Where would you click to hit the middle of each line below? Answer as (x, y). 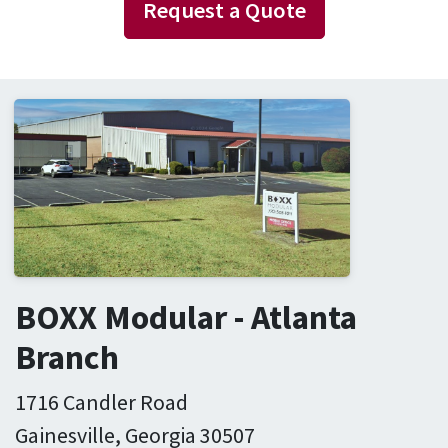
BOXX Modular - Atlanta (186, 316)
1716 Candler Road (101, 401)
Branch (67, 356)
